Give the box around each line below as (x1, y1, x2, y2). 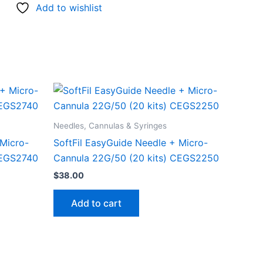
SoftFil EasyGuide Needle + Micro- (53, 136, 208, 149)
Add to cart (71, 197, 122, 209)
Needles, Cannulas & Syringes (53, 120, 167, 130)
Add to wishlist (36, 1, 102, 14)
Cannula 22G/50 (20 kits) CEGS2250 (53, 151, 219, 164)
